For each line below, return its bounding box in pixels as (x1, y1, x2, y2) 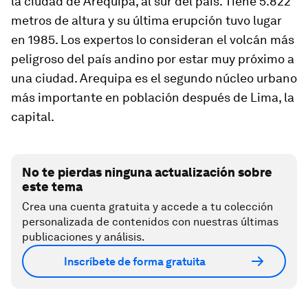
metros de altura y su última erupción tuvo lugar (11, 13, 282, 28)
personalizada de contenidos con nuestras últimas (22, 215, 278, 229)
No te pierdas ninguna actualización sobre (22, 165, 272, 180)
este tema (22, 179, 82, 195)
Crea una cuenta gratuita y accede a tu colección (22, 200, 273, 214)
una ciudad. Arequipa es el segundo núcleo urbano (11, 71, 297, 86)
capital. (11, 109, 54, 124)
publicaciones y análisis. (22, 230, 145, 244)
